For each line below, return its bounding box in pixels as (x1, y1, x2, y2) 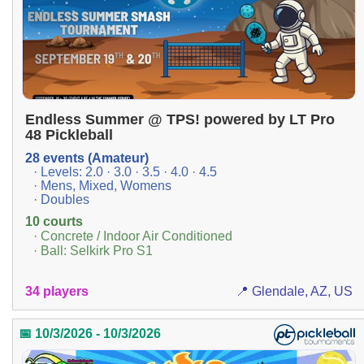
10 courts (25, 214, 83, 229)
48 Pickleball (25, 127, 113, 144)
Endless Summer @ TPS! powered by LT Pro (25, 111, 335, 128)
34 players (25, 284, 89, 298)
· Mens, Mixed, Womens (33, 179, 171, 193)
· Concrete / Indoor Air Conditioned (33, 229, 232, 244)
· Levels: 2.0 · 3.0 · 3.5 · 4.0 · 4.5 (33, 165, 217, 180)
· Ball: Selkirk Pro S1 (33, 244, 153, 258)
